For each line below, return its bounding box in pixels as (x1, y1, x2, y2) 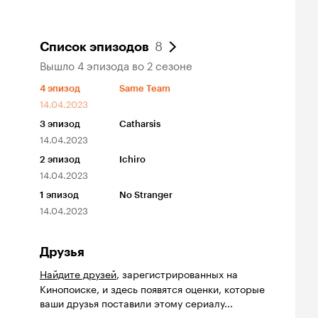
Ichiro (119, 154, 146, 165)
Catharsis (119, 119, 160, 130)
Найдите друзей (40, 265, 116, 282)
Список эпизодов (40, 39, 149, 55)
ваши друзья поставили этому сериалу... (40, 295, 233, 311)
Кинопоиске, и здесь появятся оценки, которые (40, 280, 265, 297)
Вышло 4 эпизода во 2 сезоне (40, 56, 192, 74)
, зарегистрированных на (116, 265, 238, 282)
